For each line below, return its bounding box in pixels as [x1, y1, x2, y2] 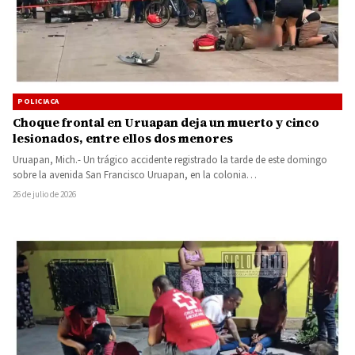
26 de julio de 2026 [13, 188, 76, 200]
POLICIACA [17, 95, 59, 107]
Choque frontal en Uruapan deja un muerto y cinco [13, 113, 319, 131]
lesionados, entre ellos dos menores [13, 129, 233, 147]
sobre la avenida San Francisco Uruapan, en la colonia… [13, 167, 257, 182]
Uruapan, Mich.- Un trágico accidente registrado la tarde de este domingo [13, 152, 327, 167]
